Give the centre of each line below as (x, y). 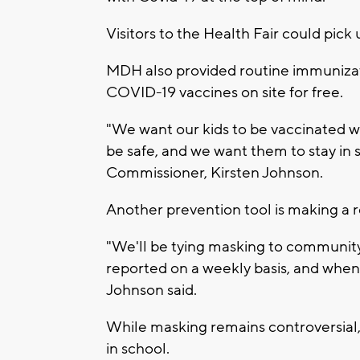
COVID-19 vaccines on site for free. (225, 93)
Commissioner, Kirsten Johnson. (215, 173)
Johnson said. (151, 290)
